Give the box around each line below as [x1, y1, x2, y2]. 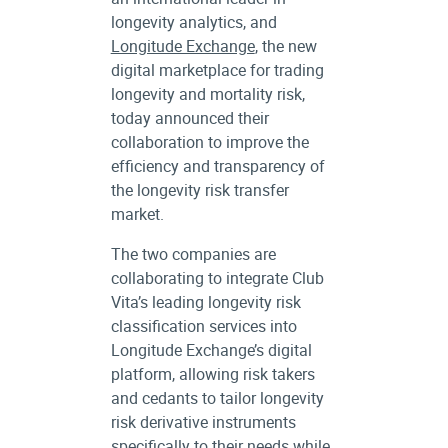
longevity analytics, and [110, 11, 277, 33]
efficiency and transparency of [110, 155, 325, 177]
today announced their [110, 107, 269, 129]
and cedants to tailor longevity [110, 387, 324, 409]
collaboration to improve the [110, 131, 309, 153]
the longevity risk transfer [110, 179, 289, 201]
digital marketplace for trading [110, 59, 324, 81]
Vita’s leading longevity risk [110, 291, 301, 313]
